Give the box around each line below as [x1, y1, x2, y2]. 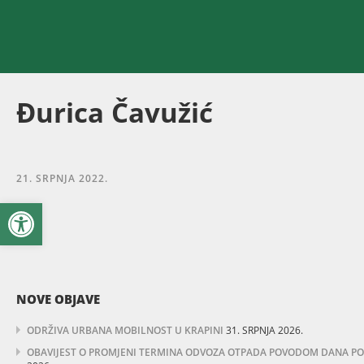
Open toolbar [7, 193, 95, 227]
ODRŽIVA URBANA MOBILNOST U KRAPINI [27, 323, 223, 337]
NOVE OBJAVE [16, 291, 100, 307]
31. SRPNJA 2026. [226, 323, 303, 337]
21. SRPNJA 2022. [16, 171, 108, 185]
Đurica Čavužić [16, 94, 213, 131]
